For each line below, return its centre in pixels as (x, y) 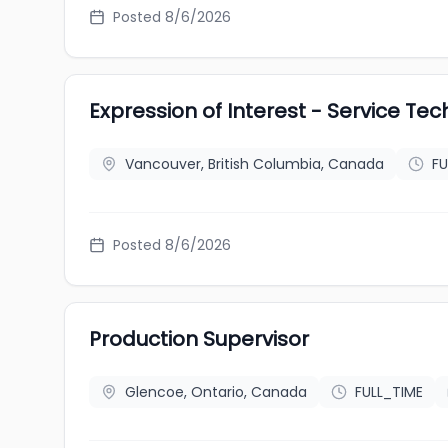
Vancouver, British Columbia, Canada (254, 164)
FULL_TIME (389, 392)
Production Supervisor (199, 339)
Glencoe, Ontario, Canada (216, 392)
